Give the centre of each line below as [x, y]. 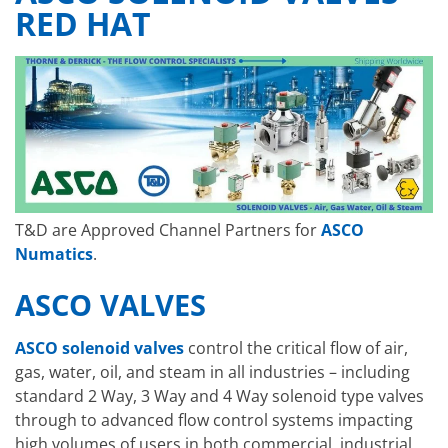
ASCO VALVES [110, 305]
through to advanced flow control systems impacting [214, 419]
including [375, 371]
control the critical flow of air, [296, 347]
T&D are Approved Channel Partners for [168, 230]
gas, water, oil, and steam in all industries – [178, 371]
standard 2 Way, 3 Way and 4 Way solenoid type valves [219, 395]
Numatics [54, 254]
